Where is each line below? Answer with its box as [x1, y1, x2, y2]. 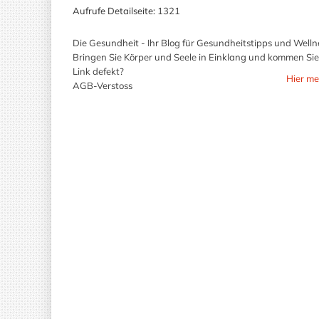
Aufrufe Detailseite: [73, 5, 155, 16]
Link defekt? [73, 66, 124, 77]
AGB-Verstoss [73, 80, 132, 91]
